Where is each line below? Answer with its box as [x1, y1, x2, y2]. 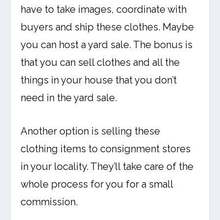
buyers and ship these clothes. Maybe [21, 21, 194, 33]
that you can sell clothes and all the [21, 56, 180, 69]
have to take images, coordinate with [21, 3, 187, 16]
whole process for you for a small [21, 178, 173, 191]
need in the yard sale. [21, 92, 117, 104]
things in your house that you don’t [21, 74, 177, 86]
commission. [21, 196, 78, 208]
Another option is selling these [21, 125, 161, 137]
